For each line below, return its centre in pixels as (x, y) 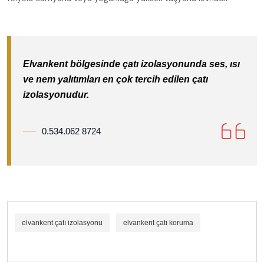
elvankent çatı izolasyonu (62, 222)
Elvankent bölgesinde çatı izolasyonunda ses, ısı (131, 64)
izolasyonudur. (56, 94)
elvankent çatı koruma (158, 222)
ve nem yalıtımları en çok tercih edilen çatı (115, 79)
